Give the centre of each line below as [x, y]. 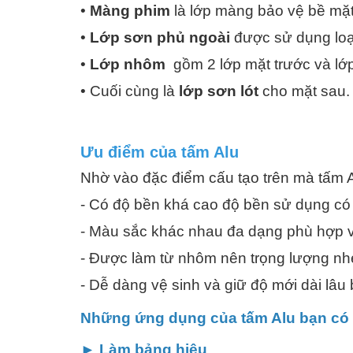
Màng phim [130, 10]
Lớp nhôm [128, 64]
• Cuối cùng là [128, 91]
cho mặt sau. [306, 91]
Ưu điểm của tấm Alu [160, 152]
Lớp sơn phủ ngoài [162, 37]
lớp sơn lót [219, 91]
